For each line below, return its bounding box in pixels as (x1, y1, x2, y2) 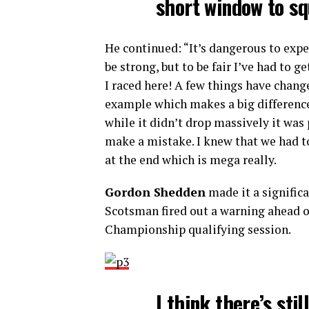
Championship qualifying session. (105, 221, 291, 237)
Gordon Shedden (105, 184, 206, 200)
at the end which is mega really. (105, 152, 277, 168)
